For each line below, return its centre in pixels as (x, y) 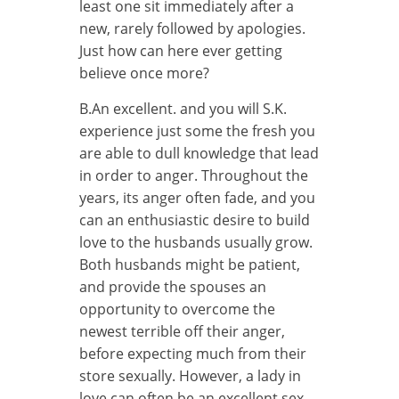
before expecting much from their (193, 353)
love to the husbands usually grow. (196, 242)
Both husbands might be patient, (190, 264)
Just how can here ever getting (181, 50)
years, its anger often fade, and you (197, 197)
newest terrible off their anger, (182, 331)
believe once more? (144, 73)
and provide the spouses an (173, 286)
